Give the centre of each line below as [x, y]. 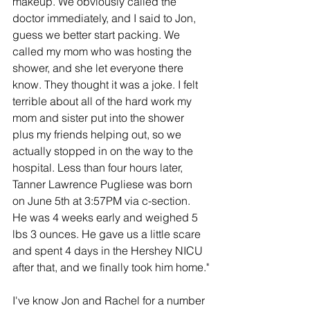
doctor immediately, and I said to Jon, [106, 18]
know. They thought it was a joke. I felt [107, 84]
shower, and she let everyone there [99, 68]
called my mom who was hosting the [103, 51]
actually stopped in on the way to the [104, 151]
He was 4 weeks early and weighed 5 [107, 217]
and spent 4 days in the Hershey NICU [109, 250]
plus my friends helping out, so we [98, 134]
